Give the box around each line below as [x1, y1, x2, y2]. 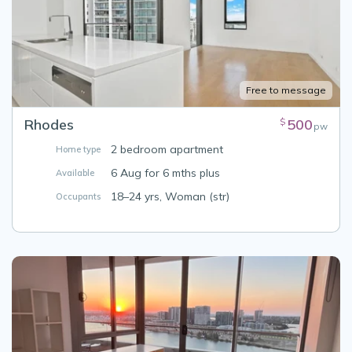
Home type [56, 144, 101, 156]
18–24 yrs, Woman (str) [111, 189, 229, 204]
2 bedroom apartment [111, 142, 223, 157]
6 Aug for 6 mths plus [111, 166, 220, 181]
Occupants [56, 191, 101, 203]
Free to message [246, 84, 326, 97]
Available [56, 167, 94, 179]
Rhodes [24, 115, 74, 134]
